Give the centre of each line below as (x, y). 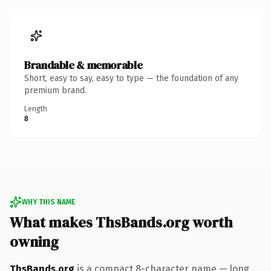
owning (34, 241)
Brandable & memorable (83, 65)
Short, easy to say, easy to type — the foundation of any (131, 78)
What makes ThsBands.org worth (121, 222)
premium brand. (55, 90)
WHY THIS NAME (48, 202)
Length (36, 109)
